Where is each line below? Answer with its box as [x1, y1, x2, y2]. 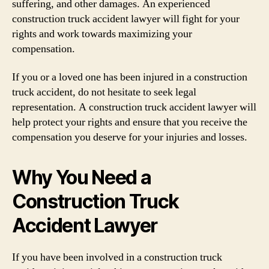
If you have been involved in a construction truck [12, 250, 222, 264]
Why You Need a [12, 166, 151, 189]
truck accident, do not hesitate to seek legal [12, 85, 196, 99]
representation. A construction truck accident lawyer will [12, 100, 256, 114]
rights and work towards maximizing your [12, 26, 192, 41]
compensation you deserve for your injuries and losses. [12, 130, 247, 144]
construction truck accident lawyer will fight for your [12, 11, 240, 26]
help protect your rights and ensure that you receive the [12, 115, 247, 129]
